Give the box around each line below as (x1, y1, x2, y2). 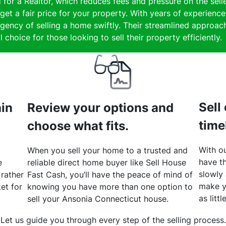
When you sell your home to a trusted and (27, 145, 188, 156)
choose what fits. (27, 119, 129, 134)
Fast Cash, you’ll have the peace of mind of (27, 169, 193, 180)
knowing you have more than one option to (27, 182, 193, 192)
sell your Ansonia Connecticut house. (27, 194, 168, 204)
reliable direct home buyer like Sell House (27, 157, 186, 168)
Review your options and (27, 100, 174, 116)
